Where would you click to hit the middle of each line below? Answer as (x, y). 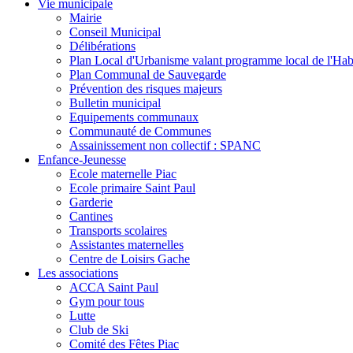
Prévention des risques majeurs (146, 89)
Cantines (91, 217)
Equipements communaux (134, 117)
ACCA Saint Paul (114, 288)
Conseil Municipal (115, 32)
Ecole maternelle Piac (123, 174)
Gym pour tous (107, 302)
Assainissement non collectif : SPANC (165, 146)
